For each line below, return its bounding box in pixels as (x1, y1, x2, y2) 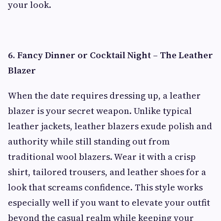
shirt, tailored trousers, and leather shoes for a (8, 166, 206, 178)
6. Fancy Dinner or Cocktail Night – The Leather (8, 49, 213, 61)
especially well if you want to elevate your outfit (8, 196, 210, 209)
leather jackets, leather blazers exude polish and (8, 120, 212, 132)
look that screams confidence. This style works (8, 181, 203, 193)
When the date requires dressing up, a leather (8, 89, 201, 102)
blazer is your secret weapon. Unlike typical (8, 105, 192, 117)
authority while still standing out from (8, 135, 170, 147)
